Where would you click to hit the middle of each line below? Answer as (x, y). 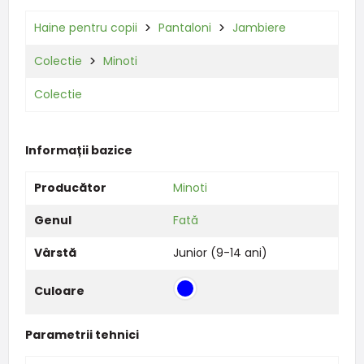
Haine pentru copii (85, 28)
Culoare (59, 290)
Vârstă (55, 252)
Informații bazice (78, 150)
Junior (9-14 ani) (220, 252)
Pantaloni (184, 28)
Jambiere (259, 28)
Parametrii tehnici (82, 334)
